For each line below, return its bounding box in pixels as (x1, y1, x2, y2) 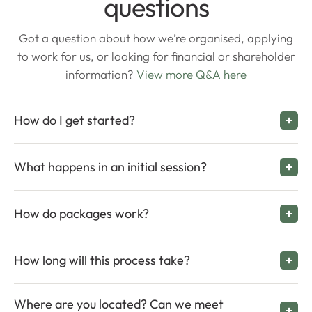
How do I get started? (14, 111, 135, 128)
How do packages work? (14, 205, 149, 221)
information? (65, 66, 134, 81)
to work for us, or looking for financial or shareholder (17, 48, 295, 63)
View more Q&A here (134, 66, 247, 81)
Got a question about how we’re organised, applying (19, 30, 293, 45)
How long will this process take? (14, 251, 190, 268)
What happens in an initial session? (14, 158, 207, 175)
